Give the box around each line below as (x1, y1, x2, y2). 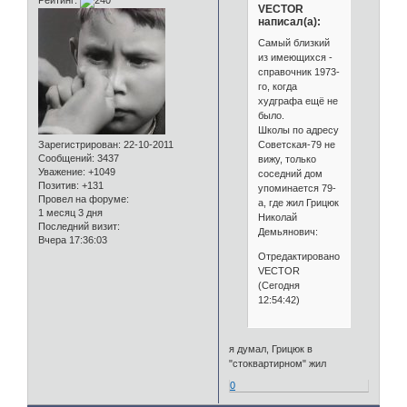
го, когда (257, 81, 297, 93)
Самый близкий (257, 37, 330, 49)
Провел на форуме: (38, 194, 129, 205)
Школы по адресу (257, 124, 339, 136)
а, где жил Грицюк (257, 197, 339, 209)
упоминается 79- (257, 183, 336, 194)
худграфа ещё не (257, 95, 338, 107)
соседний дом (257, 168, 323, 180)
